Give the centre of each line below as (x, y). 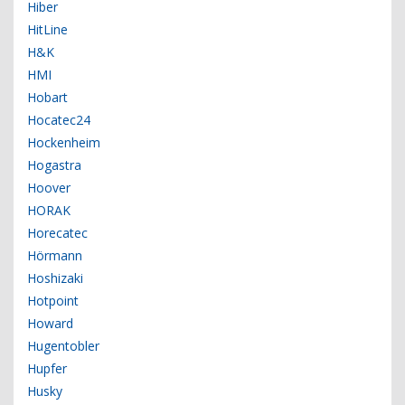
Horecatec (57, 233)
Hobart (47, 98)
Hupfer (47, 369)
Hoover (49, 188)
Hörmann (55, 256)
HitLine (47, 30)
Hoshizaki (55, 278)
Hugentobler (63, 346)
